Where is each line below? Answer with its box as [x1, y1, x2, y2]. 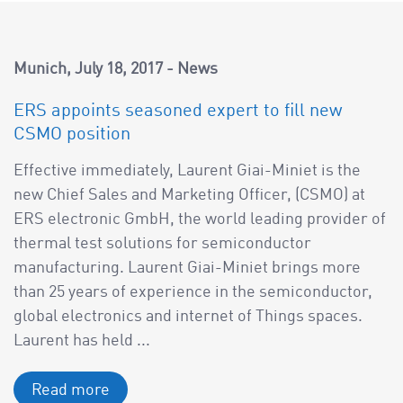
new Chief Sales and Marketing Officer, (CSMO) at [13, 186, 365, 203]
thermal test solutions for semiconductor [13, 235, 311, 252]
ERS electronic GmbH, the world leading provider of [13, 210, 386, 228]
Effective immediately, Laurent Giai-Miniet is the [13, 162, 361, 179]
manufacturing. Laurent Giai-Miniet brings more [13, 259, 361, 276]
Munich [13, 61, 67, 78]
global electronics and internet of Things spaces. [13, 308, 363, 325]
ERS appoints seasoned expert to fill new [13, 103, 342, 121]
